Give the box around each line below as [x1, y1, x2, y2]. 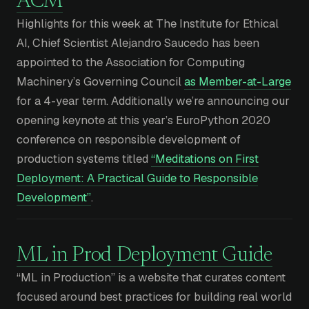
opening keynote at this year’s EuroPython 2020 [17, 112, 270, 128]
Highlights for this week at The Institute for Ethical [17, 16, 279, 32]
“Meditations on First [151, 151, 259, 167]
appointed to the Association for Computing [17, 54, 245, 70]
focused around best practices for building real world [17, 288, 292, 304]
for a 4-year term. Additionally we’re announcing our [17, 93, 290, 109]
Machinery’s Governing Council [17, 74, 184, 90]
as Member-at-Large [184, 74, 291, 90]
